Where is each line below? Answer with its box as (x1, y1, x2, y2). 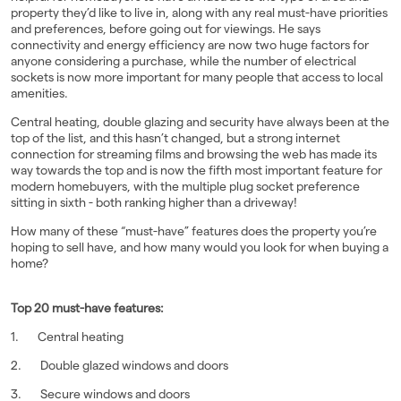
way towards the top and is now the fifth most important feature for (11, 163, 382, 178)
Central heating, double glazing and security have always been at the (11, 115, 389, 130)
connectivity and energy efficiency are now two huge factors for (11, 38, 369, 53)
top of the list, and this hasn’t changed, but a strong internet (11, 131, 340, 146)
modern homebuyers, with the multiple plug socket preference (11, 179, 360, 194)
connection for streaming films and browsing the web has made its (11, 147, 377, 162)
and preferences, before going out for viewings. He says (11, 21, 320, 37)
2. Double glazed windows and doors (11, 358, 228, 373)
